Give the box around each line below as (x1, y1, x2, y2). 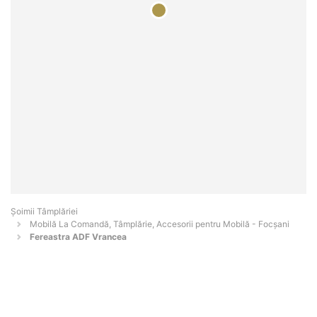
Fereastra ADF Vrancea (30, 231, 127, 243)
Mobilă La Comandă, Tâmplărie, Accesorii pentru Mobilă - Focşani (30, 219, 289, 230)
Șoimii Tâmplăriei (11, 206, 78, 217)
